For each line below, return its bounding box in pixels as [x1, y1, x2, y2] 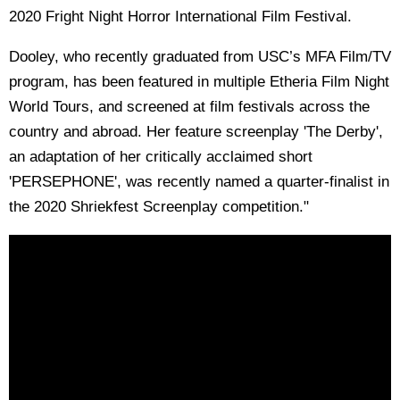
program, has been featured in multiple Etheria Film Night [9, 72, 389, 90]
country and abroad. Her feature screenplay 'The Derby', [9, 122, 383, 140]
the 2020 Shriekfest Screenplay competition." [9, 197, 309, 215]
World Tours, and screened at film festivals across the [9, 97, 370, 115]
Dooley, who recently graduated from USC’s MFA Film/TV [9, 47, 391, 65]
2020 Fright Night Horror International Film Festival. [9, 7, 352, 25]
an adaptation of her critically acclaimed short [9, 147, 312, 165]
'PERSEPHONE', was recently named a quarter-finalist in [9, 172, 389, 190]
